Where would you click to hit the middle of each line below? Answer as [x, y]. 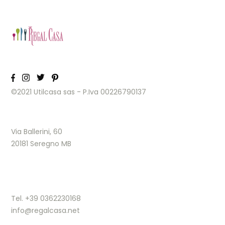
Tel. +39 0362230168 [46, 199]
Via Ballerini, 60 [37, 132]
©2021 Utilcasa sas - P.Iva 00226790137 [79, 92]
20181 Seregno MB [41, 144]
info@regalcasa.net [46, 211]
